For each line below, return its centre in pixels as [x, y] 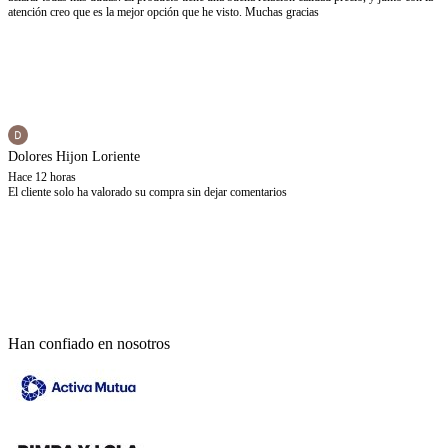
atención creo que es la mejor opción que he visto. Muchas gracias [163, 12]
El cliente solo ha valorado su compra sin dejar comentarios [147, 192]
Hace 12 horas [42, 177]
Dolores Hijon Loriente [74, 157]
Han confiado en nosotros [89, 344]
